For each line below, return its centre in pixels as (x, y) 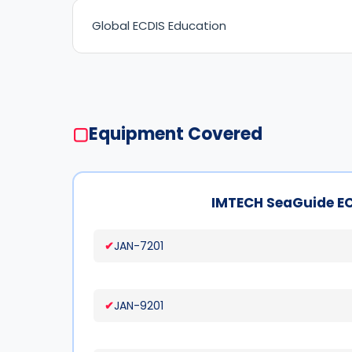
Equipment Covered (176, 134)
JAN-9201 (139, 306)
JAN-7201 (139, 246)
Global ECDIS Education (159, 26)
